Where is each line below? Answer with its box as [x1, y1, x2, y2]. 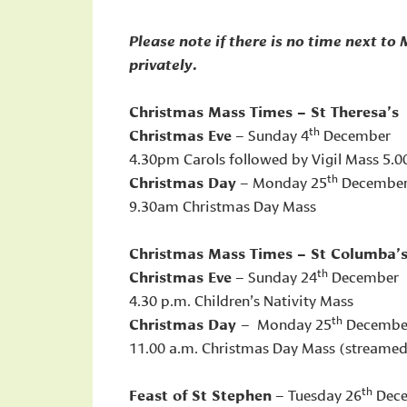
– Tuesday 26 [272, 383, 362, 404]
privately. [129, 53, 197, 74]
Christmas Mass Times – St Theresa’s [129, 100, 399, 121]
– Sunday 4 [232, 124, 309, 144]
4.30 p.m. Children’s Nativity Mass [129, 289, 353, 310]
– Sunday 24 [232, 265, 317, 286]
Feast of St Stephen [129, 383, 272, 404]
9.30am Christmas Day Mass [129, 194, 320, 215]
